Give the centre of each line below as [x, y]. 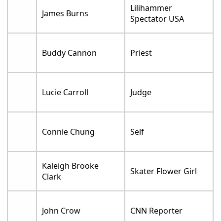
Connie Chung [69, 132]
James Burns [65, 14]
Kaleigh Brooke [71, 166]
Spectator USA [157, 19]
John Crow [61, 211]
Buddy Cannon [70, 53]
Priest [141, 53]
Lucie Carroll [65, 92]
